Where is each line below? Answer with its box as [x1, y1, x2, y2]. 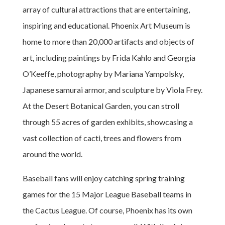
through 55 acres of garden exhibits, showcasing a [22, 117, 193, 127]
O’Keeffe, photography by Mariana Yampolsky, [22, 68, 184, 78]
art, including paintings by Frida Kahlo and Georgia [22, 52, 195, 62]
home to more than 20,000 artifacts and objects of [22, 36, 194, 46]
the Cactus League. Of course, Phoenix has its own [22, 205, 192, 215]
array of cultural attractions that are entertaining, [22, 4, 190, 14]
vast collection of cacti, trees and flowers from [22, 133, 181, 143]
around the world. [22, 149, 82, 159]
